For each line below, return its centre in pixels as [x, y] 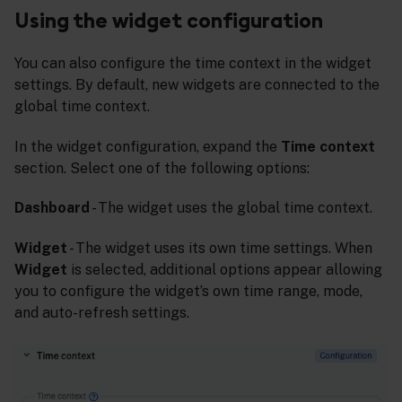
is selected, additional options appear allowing [225, 270]
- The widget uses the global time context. [231, 208]
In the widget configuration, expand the [148, 146]
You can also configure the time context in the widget [193, 63]
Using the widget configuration [169, 20]
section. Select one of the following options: [162, 168]
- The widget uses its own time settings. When [220, 249]
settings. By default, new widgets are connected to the [197, 84]
